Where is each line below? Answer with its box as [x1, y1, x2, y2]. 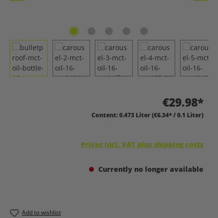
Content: [91, 110, 119, 119]
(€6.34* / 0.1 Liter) [152, 110, 203, 119]
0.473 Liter [119, 110, 152, 119]
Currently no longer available [96, 164, 203, 174]
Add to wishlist [22, 208, 61, 217]
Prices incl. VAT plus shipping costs [81, 139, 203, 149]
